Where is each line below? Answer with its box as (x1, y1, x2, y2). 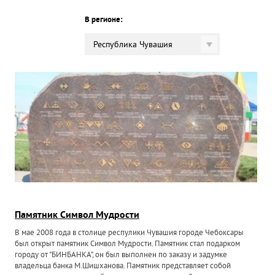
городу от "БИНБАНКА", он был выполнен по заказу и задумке (15, 250, 228, 260)
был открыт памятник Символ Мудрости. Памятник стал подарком (15, 239, 241, 249)
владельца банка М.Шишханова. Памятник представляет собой (15, 261, 231, 271)
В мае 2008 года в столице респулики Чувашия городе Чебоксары (15, 228, 244, 238)
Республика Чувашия (93, 40, 172, 50)
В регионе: (85, 15, 122, 25)
